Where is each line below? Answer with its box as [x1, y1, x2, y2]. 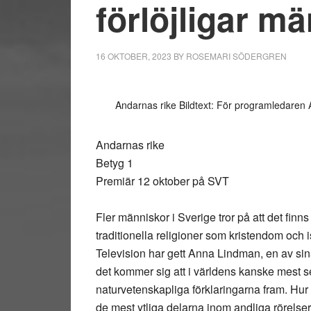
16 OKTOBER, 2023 [96, 50, 171, 62]
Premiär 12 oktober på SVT [96, 173, 229, 189]
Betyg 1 [96, 155, 133, 171]
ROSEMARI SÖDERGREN [186, 50, 287, 62]
